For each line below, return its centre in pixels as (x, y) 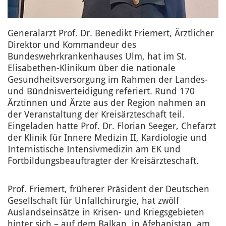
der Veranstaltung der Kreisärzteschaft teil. (96, 115)
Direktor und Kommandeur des (72, 45)
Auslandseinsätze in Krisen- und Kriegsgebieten (106, 213)
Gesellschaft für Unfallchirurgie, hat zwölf (93, 201)
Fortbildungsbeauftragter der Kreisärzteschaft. (103, 161)
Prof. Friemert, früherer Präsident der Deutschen (108, 189)
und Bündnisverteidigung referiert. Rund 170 (101, 92)
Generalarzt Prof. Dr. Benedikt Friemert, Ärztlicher (111, 34)
